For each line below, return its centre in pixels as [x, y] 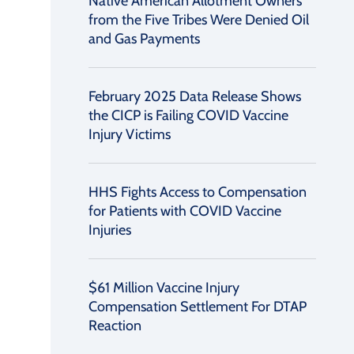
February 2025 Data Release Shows [195, 96]
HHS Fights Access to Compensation [198, 192]
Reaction [115, 326]
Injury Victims [130, 134]
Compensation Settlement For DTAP [198, 307]
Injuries [110, 230]
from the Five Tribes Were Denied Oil [199, 20]
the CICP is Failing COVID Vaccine [188, 115]
